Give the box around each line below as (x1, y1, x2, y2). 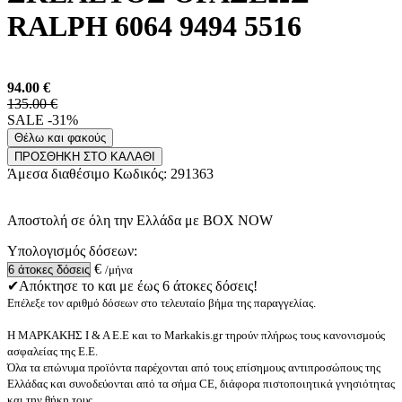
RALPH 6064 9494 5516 (7, 9, 301, 42)
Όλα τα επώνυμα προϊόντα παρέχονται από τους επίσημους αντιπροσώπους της (7, 361, 380, 375)
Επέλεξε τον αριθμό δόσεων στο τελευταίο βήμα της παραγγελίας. (7, 296, 316, 310)
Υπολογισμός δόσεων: (7, 243, 137, 259)
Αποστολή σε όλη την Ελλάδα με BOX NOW (7, 213, 273, 229)
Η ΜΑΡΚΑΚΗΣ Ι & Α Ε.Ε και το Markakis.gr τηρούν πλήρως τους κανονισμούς (7, 328, 385, 343)
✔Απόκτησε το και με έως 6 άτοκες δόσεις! (7, 278, 258, 294)
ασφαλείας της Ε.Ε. (7, 345, 98, 359)
